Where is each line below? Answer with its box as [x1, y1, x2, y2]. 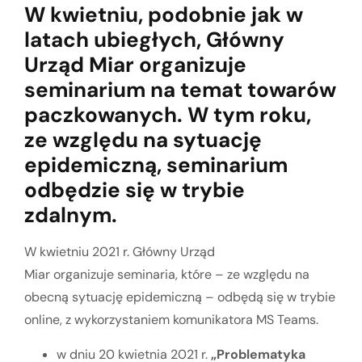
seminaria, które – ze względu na [117, 266, 309, 284]
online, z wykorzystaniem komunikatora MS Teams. [24, 311, 318, 329]
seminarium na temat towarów [24, 76, 336, 104]
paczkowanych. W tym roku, [24, 101, 311, 129]
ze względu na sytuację [24, 126, 262, 154]
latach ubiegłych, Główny [24, 26, 284, 54]
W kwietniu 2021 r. [24, 243, 129, 261]
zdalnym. [24, 201, 117, 229]
